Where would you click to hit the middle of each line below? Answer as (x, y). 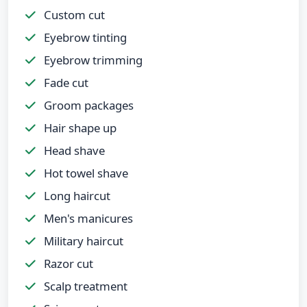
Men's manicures (87, 218)
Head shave (73, 150)
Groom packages (87, 105)
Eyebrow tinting (84, 37)
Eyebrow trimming (92, 60)
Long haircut (76, 195)
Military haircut (82, 241)
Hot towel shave (85, 173)
